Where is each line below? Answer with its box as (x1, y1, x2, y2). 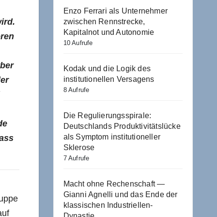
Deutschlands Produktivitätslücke (63, 122, 181, 130)
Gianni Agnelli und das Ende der (63, 190, 178, 199)
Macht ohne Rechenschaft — (63, 179, 165, 188)
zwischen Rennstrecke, (63, 17, 145, 26)
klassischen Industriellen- (63, 201, 153, 209)
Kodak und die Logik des (63, 64, 151, 73)
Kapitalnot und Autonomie (63, 28, 155, 36)
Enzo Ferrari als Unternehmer (63, 6, 168, 15)
